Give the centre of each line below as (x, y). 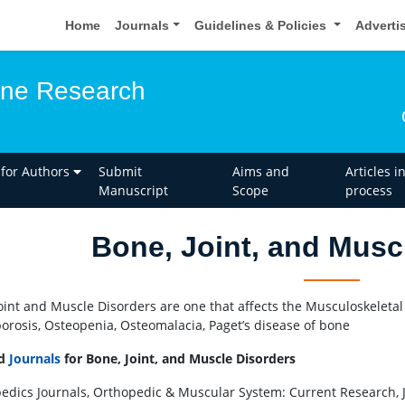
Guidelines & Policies (263, 25)
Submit (121, 171)
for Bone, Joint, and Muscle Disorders (178, 359)
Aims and (260, 171)
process (368, 190)
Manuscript (134, 190)
